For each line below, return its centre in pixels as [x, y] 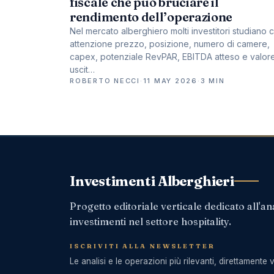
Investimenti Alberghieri [152, 181]
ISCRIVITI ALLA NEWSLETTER [143, 246]
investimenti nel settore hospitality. [150, 221]
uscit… [82, 70]
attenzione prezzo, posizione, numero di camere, [170, 44]
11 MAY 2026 [170, 81]
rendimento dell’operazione [151, 17]
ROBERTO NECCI [105, 81]
